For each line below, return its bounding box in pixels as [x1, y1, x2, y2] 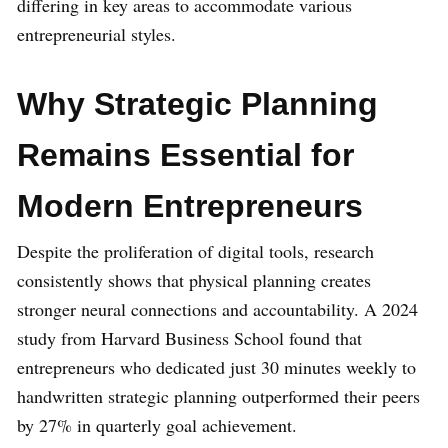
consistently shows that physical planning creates [17, 267, 371, 292]
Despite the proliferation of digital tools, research [17, 238, 374, 263]
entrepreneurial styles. [17, 21, 176, 46]
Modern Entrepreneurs [17, 187, 363, 224]
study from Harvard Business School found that [17, 325, 362, 350]
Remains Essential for [17, 136, 354, 173]
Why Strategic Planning [17, 85, 378, 122]
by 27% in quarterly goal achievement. [17, 412, 297, 437]
